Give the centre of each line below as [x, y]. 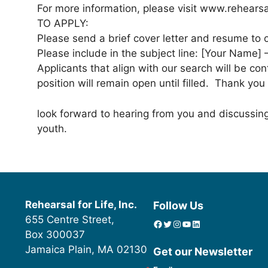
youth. [52, 128]
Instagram [176, 223]
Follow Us [179, 206]
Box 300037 [55, 235]
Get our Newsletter [203, 252]
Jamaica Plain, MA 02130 [86, 250]
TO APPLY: [63, 24]
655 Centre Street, [70, 220]
